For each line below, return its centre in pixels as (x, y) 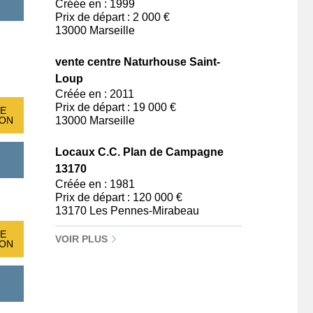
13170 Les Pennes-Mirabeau (127, 211)
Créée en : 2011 (95, 94)
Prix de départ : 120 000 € (119, 197)
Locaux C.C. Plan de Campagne (139, 152)
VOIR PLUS (83, 239)
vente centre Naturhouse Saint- (138, 62)
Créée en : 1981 (95, 184)
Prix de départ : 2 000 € (112, 17)
